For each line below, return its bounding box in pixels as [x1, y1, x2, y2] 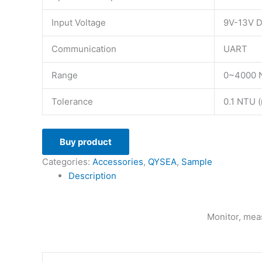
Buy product [60, 136, 112, 147]
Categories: [42, 156, 92, 167]
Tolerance [51, 96, 93, 108]
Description [68, 170, 116, 181]
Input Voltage [51, 17, 106, 29]
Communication [51, 43, 116, 55]
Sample [181, 156, 212, 167]
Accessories [92, 156, 143, 167]
